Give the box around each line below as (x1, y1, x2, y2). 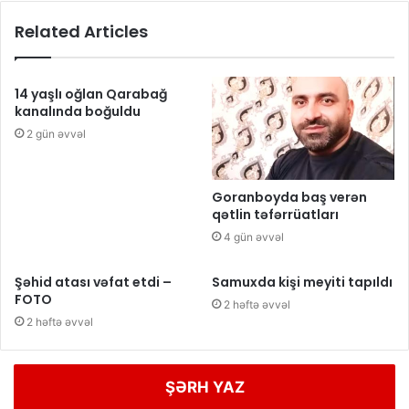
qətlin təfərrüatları (212, 205, 339, 225)
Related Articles (15, 20, 148, 44)
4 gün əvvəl (224, 230, 284, 245)
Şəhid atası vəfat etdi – (15, 273, 172, 292)
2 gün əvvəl (26, 127, 86, 142)
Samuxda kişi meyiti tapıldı (212, 273, 393, 292)
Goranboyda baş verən (212, 188, 367, 207)
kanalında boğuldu (15, 102, 141, 121)
